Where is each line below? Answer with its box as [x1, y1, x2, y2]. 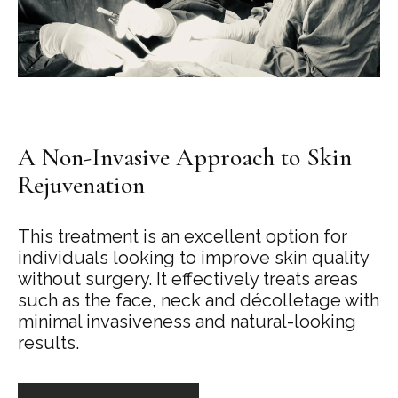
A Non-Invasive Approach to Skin [18, 141, 352, 172]
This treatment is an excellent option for [18, 225, 347, 247]
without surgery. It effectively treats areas [18, 267, 358, 290]
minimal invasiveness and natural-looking [18, 310, 356, 332]
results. [18, 331, 79, 354]
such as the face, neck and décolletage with [18, 289, 379, 311]
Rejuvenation [18, 169, 145, 200]
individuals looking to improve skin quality [18, 246, 369, 268]
